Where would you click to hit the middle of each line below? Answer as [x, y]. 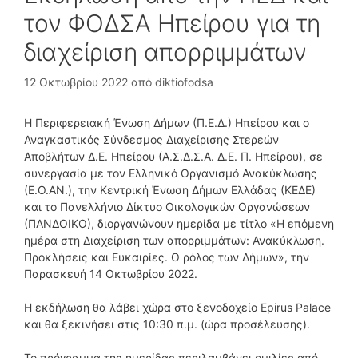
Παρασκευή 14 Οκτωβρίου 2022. [111, 273]
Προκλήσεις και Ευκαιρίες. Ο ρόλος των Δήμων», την [167, 257]
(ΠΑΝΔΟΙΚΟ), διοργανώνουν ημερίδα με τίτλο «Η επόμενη [179, 223]
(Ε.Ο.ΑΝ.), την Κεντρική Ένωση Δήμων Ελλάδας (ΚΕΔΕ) [170, 189]
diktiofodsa [184, 82]
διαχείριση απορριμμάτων [165, 52]
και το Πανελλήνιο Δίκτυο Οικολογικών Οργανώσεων [167, 206]
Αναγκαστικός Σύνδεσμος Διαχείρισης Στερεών [151, 139]
